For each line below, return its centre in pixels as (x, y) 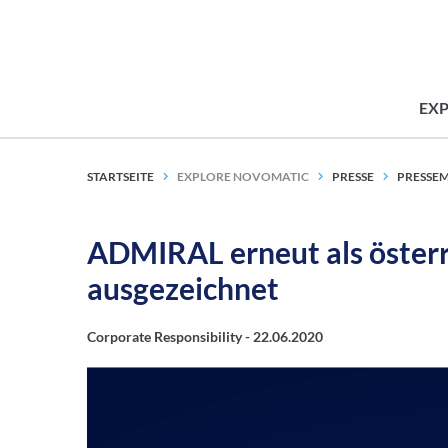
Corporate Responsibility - (170, 336)
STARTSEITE (120, 176)
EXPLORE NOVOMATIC (243, 176)
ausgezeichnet (183, 288)
